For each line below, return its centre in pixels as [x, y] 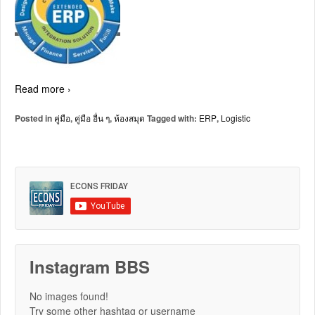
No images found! [69, 296]
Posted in [34, 118]
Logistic [236, 117]
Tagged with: [172, 118]
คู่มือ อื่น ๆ [92, 117]
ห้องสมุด [129, 117]
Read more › [43, 88]
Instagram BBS [90, 266]
